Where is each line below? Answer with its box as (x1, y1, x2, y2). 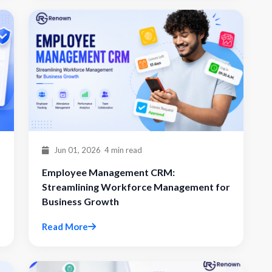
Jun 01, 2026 (52, 145, 101, 155)
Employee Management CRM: (42, 166, 175, 178)
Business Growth (42, 195, 119, 207)
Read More (42, 221, 88, 232)
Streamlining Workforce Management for (42, 181, 230, 192)
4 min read (104, 145, 142, 155)
